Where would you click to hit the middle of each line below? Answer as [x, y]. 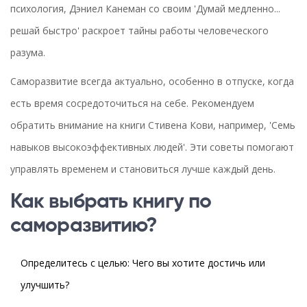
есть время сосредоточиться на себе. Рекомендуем [132, 103]
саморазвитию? [84, 226]
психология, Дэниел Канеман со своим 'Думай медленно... [145, 9]
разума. [28, 53]
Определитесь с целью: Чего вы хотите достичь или [143, 263]
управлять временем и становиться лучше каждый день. [143, 169]
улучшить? [45, 285]
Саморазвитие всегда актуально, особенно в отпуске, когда [152, 82]
